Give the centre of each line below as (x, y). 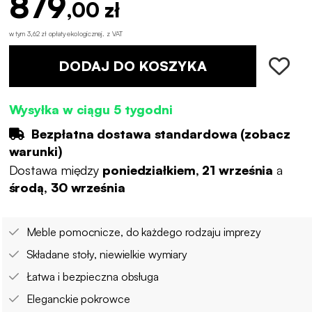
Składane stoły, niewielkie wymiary (107, 255)
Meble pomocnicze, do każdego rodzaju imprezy (144, 232)
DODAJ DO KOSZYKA (132, 65)
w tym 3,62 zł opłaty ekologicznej (56, 33)
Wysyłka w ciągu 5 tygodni (91, 109)
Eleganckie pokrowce (78, 299)
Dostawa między (55, 170)
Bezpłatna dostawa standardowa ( (136, 133)
